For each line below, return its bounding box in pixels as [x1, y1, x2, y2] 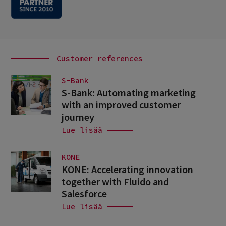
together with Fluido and [62, 175, 169, 188]
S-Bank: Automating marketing [62, 86, 196, 99]
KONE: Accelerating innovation [62, 162, 194, 176]
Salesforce [62, 187, 107, 200]
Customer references [56, 53, 143, 63]
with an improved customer [62, 98, 181, 111]
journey [62, 110, 95, 123]
